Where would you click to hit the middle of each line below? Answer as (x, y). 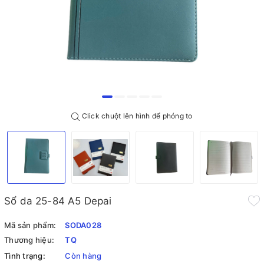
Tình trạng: (25, 256)
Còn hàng (83, 256)
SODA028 (83, 225)
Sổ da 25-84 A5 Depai (58, 201)
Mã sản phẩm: (30, 225)
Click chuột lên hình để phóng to (136, 116)
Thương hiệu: (29, 240)
